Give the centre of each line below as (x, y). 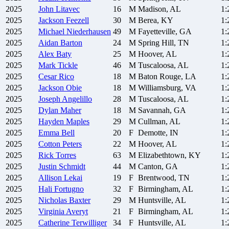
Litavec (68, 9)
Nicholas (53, 200)
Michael (51, 32)
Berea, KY (156, 20)
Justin (48, 167)
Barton (71, 43)
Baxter (80, 200)
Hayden (51, 122)
